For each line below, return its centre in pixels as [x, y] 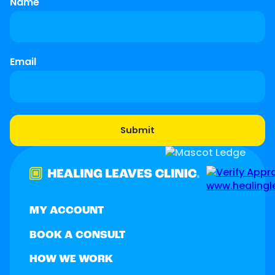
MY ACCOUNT [67, 211]
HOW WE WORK [71, 260]
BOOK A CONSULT [77, 235]
